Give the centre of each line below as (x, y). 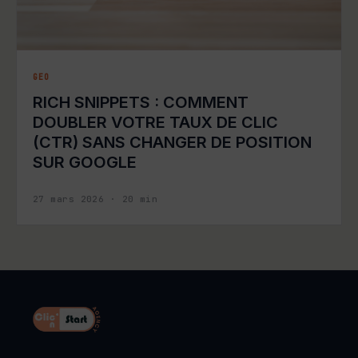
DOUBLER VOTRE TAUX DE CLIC (155, 123)
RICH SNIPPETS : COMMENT (141, 103)
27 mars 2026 (69, 199)
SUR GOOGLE (85, 163)
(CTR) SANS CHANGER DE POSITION (172, 143)
